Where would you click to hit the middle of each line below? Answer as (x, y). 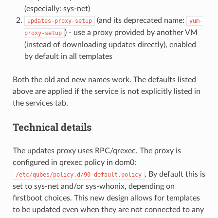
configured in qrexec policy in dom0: (74, 163)
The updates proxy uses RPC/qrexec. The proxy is (97, 151)
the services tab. (40, 103)
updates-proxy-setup (59, 21)
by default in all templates (68, 57)
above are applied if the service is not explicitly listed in (106, 92)
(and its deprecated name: (140, 21)
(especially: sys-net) (57, 9)
